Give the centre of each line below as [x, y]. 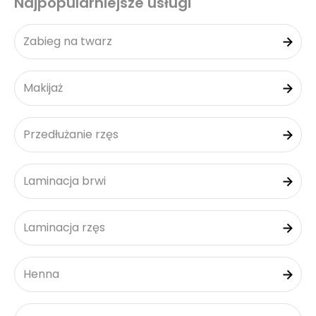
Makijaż [43, 88]
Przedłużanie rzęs [71, 134]
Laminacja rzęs [64, 227]
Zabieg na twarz [68, 41]
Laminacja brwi [65, 181]
